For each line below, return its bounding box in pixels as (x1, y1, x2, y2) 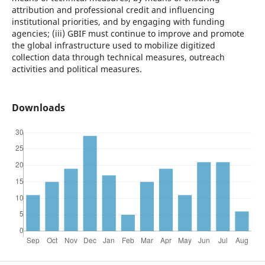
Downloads (11, 101, 65, 115)
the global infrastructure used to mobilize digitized (11, 39, 215, 51)
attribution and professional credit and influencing (11, 4, 215, 15)
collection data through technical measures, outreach (11, 51, 225, 63)
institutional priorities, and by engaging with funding (11, 15, 225, 27)
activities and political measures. (11, 63, 142, 75)
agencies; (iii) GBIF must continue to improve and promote (11, 27, 244, 39)
